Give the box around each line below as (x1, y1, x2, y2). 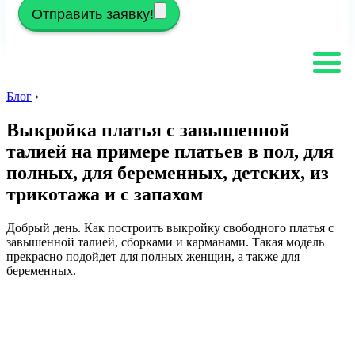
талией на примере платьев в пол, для (6, 140, 334, 162)
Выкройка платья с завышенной (6, 119, 290, 140)
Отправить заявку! (32, 6, 154, 23)
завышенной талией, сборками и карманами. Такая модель (6, 235, 324, 249)
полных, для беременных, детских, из (6, 162, 329, 183)
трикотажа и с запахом (6, 183, 203, 204)
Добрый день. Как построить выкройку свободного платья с (6, 220, 334, 235)
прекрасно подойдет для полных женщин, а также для (6, 249, 300, 263)
